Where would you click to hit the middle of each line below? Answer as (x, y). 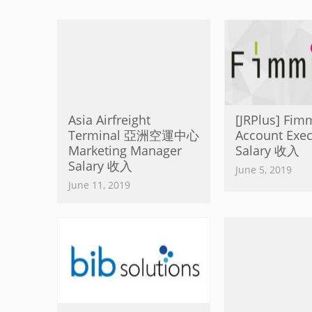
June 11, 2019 (99, 185)
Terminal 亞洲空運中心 (134, 135)
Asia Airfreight (109, 120)
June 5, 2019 (264, 170)
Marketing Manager (125, 150)
